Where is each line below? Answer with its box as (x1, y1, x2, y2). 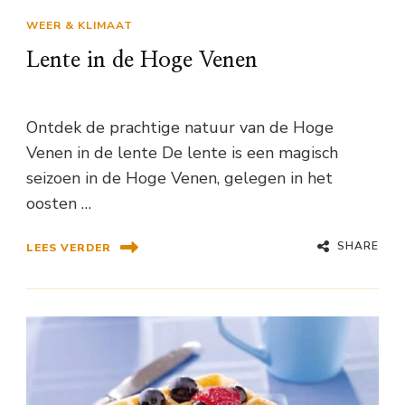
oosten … (26, 193, 91, 214)
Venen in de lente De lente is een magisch (26, 142, 338, 164)
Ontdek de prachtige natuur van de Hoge (26, 117, 334, 138)
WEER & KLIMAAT (26, 18, 133, 33)
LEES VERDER (26, 240, 111, 255)
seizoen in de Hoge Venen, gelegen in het (26, 167, 333, 189)
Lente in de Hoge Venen (26, 50, 258, 71)
